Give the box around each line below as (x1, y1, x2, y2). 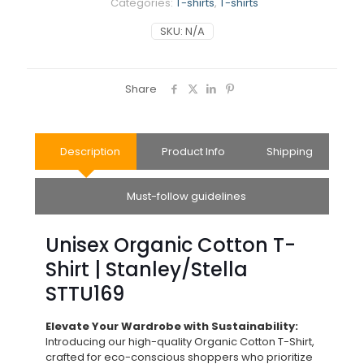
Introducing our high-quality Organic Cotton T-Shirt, (45, 333, 314, 349)
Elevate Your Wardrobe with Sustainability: (45, 318, 298, 334)
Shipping (266, 143, 313, 159)
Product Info (161, 143, 225, 159)
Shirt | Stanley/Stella (45, 255, 248, 283)
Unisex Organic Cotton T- (45, 231, 296, 258)
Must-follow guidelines (126, 188, 246, 204)
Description (59, 143, 120, 159)
